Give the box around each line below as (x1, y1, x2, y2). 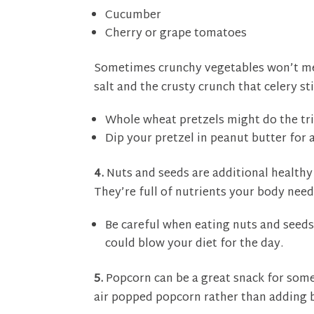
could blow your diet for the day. (105, 233, 284, 254)
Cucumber (105, 6, 162, 27)
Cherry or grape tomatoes (105, 24, 247, 45)
